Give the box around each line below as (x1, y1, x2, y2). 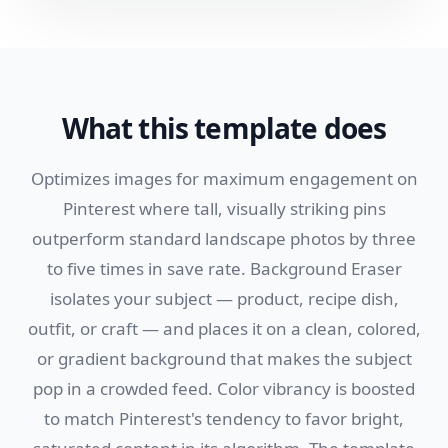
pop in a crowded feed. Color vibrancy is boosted (33, 377, 415, 400)
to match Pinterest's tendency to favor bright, (44, 407, 404, 430)
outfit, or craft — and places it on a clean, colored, (27, 317, 421, 340)
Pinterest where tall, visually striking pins (62, 197, 386, 220)
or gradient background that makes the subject (36, 347, 412, 370)
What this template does (61, 109, 387, 147)
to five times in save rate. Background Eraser (46, 257, 402, 280)
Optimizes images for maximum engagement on (30, 167, 418, 190)
